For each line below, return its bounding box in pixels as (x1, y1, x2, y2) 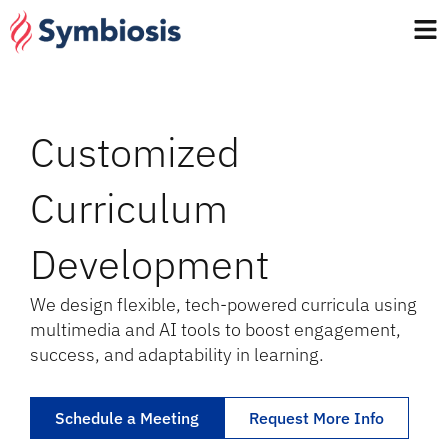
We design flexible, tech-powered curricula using (30, 293, 417, 317)
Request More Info (249, 408, 384, 429)
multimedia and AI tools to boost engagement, (30, 318, 401, 342)
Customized (30, 126, 240, 179)
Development (30, 238, 269, 291)
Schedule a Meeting (55, 408, 199, 429)
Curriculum (30, 182, 228, 235)
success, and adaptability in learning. (30, 343, 324, 367)
